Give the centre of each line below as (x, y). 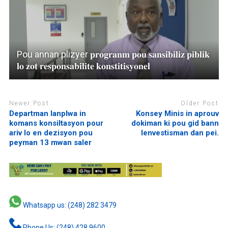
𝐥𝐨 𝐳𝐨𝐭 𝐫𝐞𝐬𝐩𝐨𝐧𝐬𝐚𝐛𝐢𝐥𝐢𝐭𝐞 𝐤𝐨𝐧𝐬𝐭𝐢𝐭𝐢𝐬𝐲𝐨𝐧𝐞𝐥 (83, 66)
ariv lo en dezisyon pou (51, 133)
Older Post (200, 103)
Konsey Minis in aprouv (178, 114)
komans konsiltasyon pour (56, 123)
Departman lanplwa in (47, 114)
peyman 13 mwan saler (50, 143)
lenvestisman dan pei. (180, 133)
